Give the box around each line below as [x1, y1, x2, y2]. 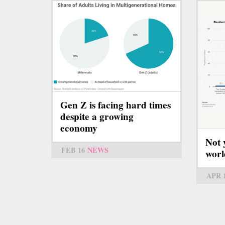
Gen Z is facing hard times [60, 97, 171, 112]
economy [60, 121, 97, 135]
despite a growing [60, 109, 134, 124]
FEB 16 [61, 144, 85, 155]
